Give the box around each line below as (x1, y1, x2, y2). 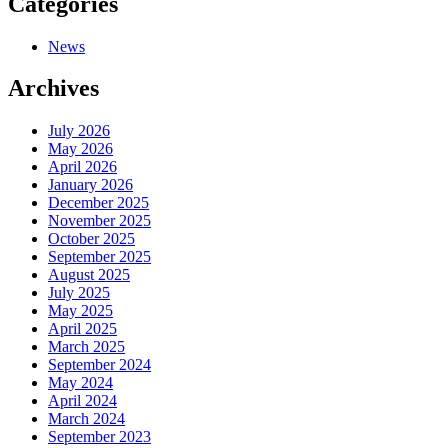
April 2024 (48, 392, 117, 410)
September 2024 (48, 356, 151, 374)
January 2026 (48, 176, 133, 194)
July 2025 (48, 284, 110, 302)
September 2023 (48, 428, 151, 446)
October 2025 (48, 230, 135, 248)
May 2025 (48, 302, 113, 320)
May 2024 (48, 374, 113, 392)
